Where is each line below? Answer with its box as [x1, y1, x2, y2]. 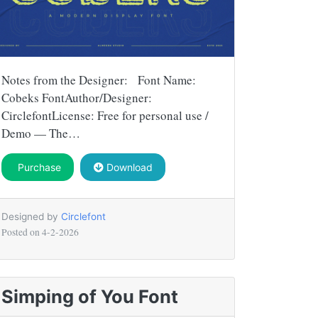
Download [103, 160, 153, 173]
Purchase [14, 160, 61, 173]
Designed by [1, 210, 61, 222]
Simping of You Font [1, 285, 178, 307]
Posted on [1, 225, 42, 238]
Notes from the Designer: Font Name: [1, 71, 196, 88]
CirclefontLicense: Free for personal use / [1, 106, 209, 124]
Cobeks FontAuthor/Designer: [1, 89, 152, 106]
